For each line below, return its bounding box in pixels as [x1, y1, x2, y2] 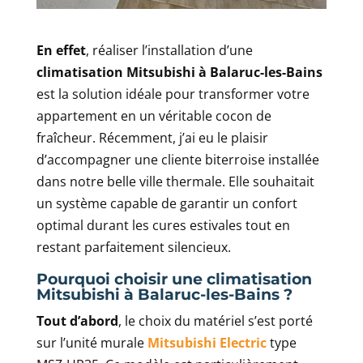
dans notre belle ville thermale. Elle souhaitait [36, 172, 314, 190]
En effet [36, 41, 86, 59]
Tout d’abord [36, 311, 118, 330]
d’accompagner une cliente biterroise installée [36, 150, 319, 169]
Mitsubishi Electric [147, 333, 267, 352]
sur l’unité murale [36, 333, 147, 352]
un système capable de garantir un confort [36, 194, 297, 212]
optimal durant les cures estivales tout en [36, 216, 290, 234]
